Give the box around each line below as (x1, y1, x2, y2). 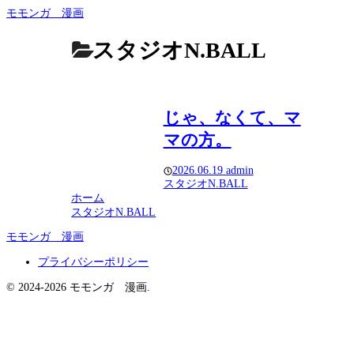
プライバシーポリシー (38, 256, 149, 269)
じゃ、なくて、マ (163, 107, 301, 127)
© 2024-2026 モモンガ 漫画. (6, 281, 150, 294)
